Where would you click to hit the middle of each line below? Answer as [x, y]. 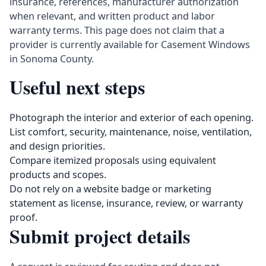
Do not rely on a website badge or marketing [110, 189]
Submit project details [100, 236]
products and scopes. [58, 175]
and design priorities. [57, 146]
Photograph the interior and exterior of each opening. [132, 118]
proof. [23, 217]
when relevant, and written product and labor [112, 16]
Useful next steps [77, 87]
